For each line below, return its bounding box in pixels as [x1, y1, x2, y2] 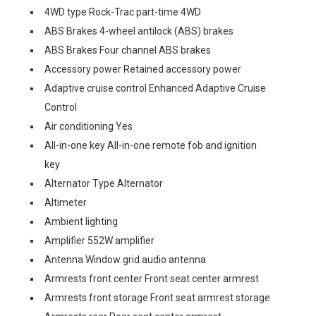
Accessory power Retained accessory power [44, 63, 241, 75]
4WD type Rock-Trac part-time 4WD [44, 6, 201, 18]
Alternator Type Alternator [44, 178, 163, 189]
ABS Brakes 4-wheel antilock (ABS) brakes [44, 25, 233, 37]
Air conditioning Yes [44, 121, 133, 132]
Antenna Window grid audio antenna [44, 254, 206, 265]
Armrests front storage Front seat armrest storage [44, 292, 270, 303]
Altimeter [44, 197, 87, 208]
